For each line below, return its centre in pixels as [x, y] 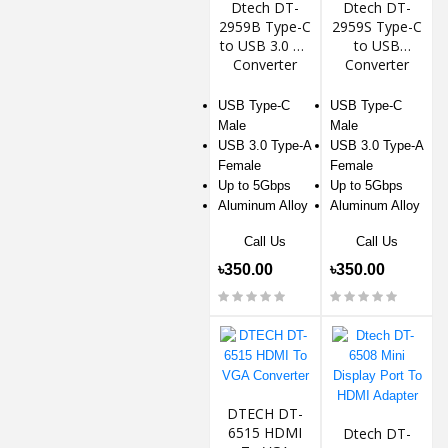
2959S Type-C [377, 26]
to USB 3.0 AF [265, 45]
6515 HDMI [265, 432]
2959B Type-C [265, 26]
